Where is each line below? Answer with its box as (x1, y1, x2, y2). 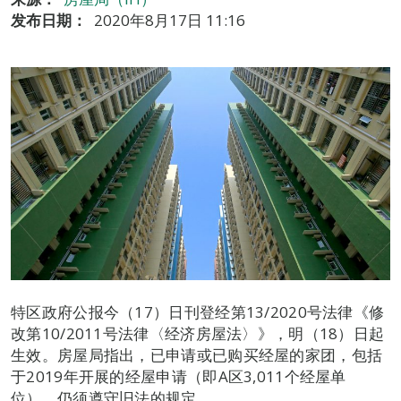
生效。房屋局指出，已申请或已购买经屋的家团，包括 (11, 345, 383, 366)
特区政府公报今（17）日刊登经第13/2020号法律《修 (11, 302, 385, 323)
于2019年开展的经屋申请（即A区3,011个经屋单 (11, 366, 346, 388)
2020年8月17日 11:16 (94, 10, 245, 30)
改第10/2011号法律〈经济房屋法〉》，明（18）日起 (11, 323, 385, 345)
